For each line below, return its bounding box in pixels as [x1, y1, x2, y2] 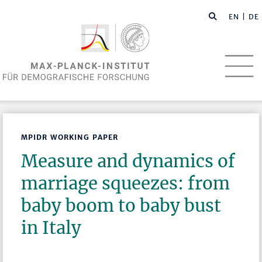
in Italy [21, 217, 82, 239]
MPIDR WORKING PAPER [21, 133, 119, 142]
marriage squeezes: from [21, 173, 230, 195]
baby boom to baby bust [21, 195, 222, 217]
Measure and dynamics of [21, 150, 236, 173]
